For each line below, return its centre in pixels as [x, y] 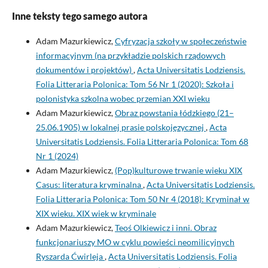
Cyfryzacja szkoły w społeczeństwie [180, 41]
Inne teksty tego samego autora [80, 16]
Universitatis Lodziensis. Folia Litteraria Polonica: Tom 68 [142, 142]
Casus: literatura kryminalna [89, 185]
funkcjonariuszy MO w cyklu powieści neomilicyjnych [135, 242]
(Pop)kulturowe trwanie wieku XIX [178, 170]
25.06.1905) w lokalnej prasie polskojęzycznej [121, 127]
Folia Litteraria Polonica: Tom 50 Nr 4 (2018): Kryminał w [142, 199]
